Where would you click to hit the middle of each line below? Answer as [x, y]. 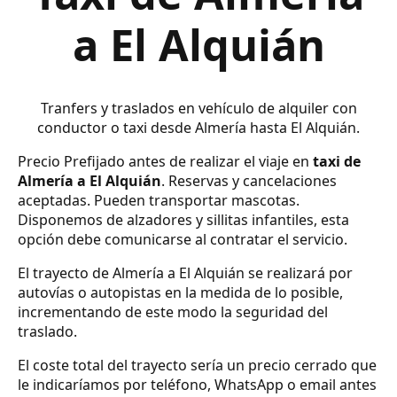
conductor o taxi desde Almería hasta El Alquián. [198, 128]
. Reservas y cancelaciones [249, 181]
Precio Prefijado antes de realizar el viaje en [165, 162]
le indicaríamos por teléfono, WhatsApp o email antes [197, 385]
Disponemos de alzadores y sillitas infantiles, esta [183, 220]
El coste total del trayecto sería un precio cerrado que [197, 366]
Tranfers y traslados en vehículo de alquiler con [198, 109]
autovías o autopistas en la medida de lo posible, [180, 293]
